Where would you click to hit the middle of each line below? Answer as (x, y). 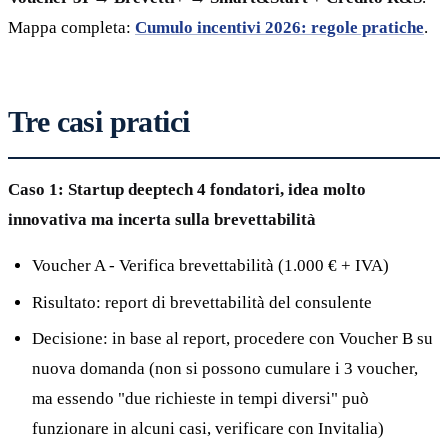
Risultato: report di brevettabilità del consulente (202, 302)
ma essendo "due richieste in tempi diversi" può (200, 399)
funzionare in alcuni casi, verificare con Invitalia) (208, 429)
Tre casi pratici (99, 122)
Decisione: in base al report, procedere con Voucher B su (232, 339)
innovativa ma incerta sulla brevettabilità (162, 220)
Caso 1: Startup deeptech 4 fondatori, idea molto (187, 190)
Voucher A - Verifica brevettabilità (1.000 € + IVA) (210, 266)
